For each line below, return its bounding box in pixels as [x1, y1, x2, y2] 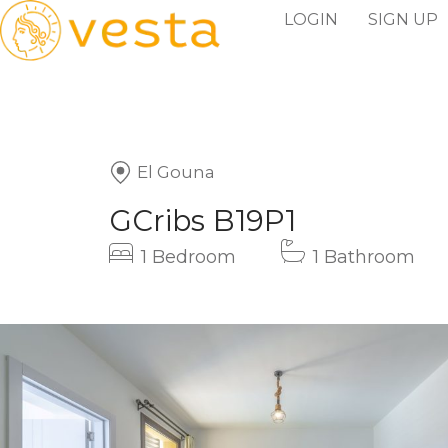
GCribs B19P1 [109, 203, 297, 238]
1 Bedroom [141, 246, 237, 268]
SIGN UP [367, 10, 438, 29]
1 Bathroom [313, 246, 416, 268]
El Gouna [137, 162, 216, 182]
